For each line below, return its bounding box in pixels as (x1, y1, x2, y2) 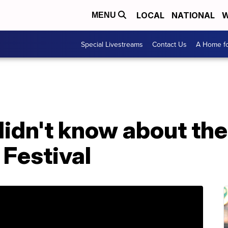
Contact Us (152, 39, 187, 49)
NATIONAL (172, 10, 215, 20)
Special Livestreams (81, 39, 143, 49)
